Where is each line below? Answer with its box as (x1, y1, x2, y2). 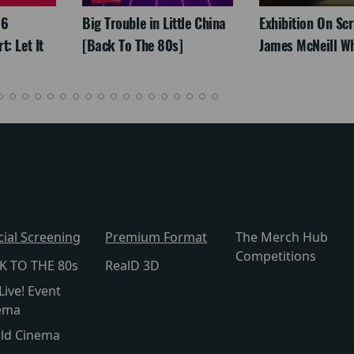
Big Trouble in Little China (82, 13, 226, 34)
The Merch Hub (235, 228, 328, 247)
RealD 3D (105, 257, 160, 275)
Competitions (235, 247, 316, 265)
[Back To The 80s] (82, 36, 183, 56)
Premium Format (105, 228, 208, 247)
